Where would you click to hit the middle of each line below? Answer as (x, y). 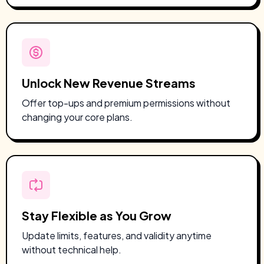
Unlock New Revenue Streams (109, 83)
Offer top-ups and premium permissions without (126, 103)
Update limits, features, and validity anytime (117, 235)
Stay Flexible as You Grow (97, 215)
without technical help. (72, 250)
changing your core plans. (77, 117)
